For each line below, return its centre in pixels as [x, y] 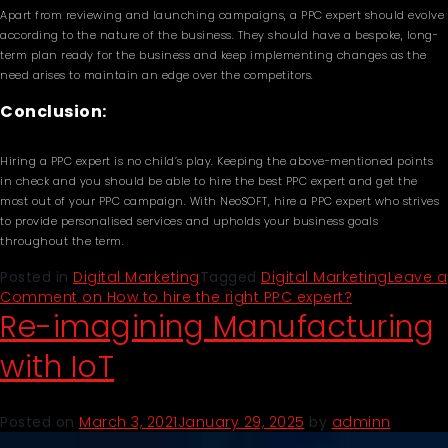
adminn [361, 422]
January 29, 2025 [241, 422]
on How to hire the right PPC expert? [214, 297]
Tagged [230, 277]
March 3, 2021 [128, 422]
